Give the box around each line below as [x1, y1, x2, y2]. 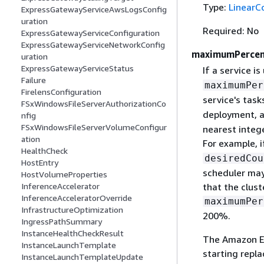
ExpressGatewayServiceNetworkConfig [21, 39, 165, 50]
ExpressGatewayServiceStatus [21, 63, 134, 74]
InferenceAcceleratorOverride [21, 193, 132, 203]
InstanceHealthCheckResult [21, 228, 124, 239]
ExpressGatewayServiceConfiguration [21, 28, 160, 38]
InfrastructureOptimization [21, 204, 123, 215]
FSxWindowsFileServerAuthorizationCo [21, 98, 166, 109]
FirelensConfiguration [21, 87, 101, 97]
